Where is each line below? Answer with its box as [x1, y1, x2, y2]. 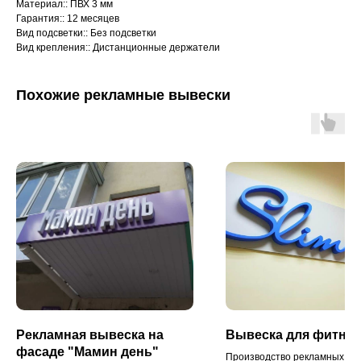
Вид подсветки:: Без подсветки [16, 27, 156, 39]
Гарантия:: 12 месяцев [16, 13, 119, 25]
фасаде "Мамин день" [16, 344, 159, 359]
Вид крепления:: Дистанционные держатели [16, 42, 220, 54]
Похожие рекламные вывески [16, 87, 230, 104]
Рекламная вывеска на [16, 327, 164, 342]
